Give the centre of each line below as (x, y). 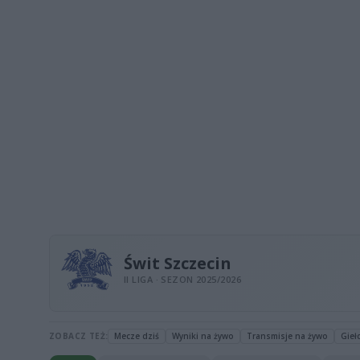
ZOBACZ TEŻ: (79, 335)
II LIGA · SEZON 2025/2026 (182, 279)
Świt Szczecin (178, 263)
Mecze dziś (137, 336)
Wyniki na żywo (203, 336)
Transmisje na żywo (288, 336)
